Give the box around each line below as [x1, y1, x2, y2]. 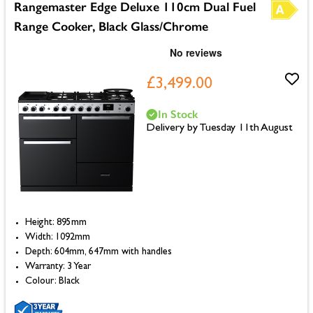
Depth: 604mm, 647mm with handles [25, 247, 172, 258]
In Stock [157, 108, 198, 122]
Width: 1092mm [25, 233, 90, 243]
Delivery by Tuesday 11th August [145, 123, 293, 135]
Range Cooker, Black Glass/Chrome [14, 19, 208, 35]
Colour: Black [25, 277, 80, 287]
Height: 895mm [25, 218, 87, 228]
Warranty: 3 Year [25, 262, 91, 272]
